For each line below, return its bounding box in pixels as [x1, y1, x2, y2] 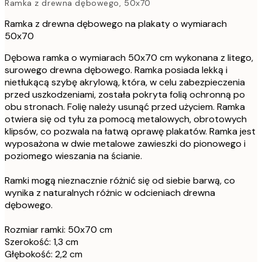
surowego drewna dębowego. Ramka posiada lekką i [5, 64, 227, 77]
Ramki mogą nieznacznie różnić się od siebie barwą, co [5, 174, 235, 187]
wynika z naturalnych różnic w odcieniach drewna [5, 187, 215, 199]
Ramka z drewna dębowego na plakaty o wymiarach [5, 18, 227, 30]
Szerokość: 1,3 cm [5, 236, 78, 249]
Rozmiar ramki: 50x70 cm [5, 223, 112, 236]
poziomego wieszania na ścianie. [5, 150, 142, 163]
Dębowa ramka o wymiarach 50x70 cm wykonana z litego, [5, 51, 253, 64]
